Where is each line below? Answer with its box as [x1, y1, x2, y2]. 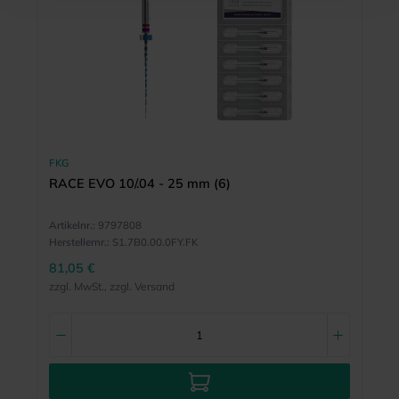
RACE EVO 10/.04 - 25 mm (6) [48, 175, 231, 191]
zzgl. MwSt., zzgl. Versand [48, 280, 175, 294]
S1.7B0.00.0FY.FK [111, 235, 198, 249]
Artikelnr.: [48, 218, 95, 232]
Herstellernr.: [48, 235, 110, 249]
